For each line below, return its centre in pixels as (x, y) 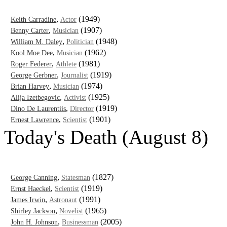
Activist (75, 97)
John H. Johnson (34, 222)
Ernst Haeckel (31, 188)
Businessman (80, 222)
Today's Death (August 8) (106, 137)
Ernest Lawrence (35, 120)
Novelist (71, 211)
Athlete (66, 64)
